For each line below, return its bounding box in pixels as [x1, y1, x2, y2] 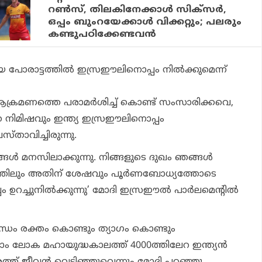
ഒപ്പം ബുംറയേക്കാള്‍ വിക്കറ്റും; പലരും [48, 16, 242, 28]
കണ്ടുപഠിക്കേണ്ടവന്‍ [48, 28, 157, 40]
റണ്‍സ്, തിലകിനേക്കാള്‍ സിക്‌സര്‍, [48, 4, 227, 16]
